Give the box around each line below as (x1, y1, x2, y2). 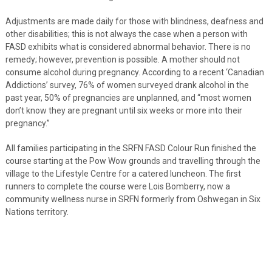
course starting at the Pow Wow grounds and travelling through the (5, 155, 260, 166)
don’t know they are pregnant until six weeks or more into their (5, 105, 242, 115)
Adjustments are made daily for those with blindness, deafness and (5, 16, 263, 26)
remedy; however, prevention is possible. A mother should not (5, 54, 240, 64)
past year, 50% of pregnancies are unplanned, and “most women (5, 92, 251, 103)
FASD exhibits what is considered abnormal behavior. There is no (5, 41, 251, 52)
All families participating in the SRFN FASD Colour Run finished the (5, 143, 256, 153)
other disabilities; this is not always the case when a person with (5, 29, 248, 39)
